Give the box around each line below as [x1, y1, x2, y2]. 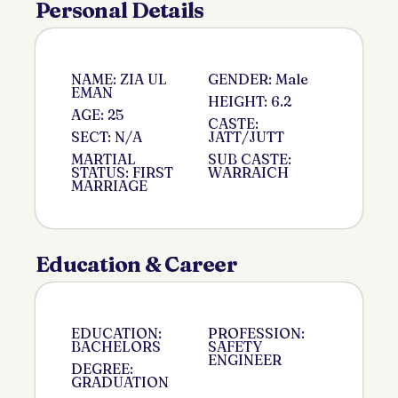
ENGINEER [208, 350, 282, 369]
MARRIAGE [71, 176, 147, 195]
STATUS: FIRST [71, 163, 173, 181]
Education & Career [36, 251, 238, 277]
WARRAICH [208, 163, 289, 181]
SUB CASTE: [208, 149, 291, 168]
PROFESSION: [208, 323, 305, 342]
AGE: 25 [71, 105, 123, 123]
